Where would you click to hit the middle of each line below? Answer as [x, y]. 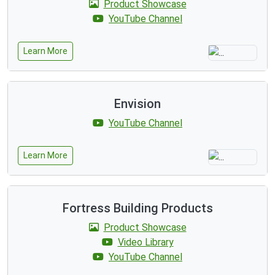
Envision [137, 103]
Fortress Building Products [137, 208]
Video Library [145, 242]
